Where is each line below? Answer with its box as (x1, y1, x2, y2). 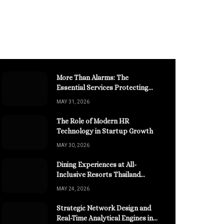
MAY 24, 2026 (56, 185, 90, 191)
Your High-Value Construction (56, 93, 152, 101)
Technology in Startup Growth (56, 126, 153, 135)
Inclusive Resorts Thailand (56, 170, 140, 178)
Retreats (56, 180, 84, 188)
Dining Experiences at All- (56, 160, 136, 168)
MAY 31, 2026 (56, 98, 90, 104)
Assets (56, 103, 78, 111)
